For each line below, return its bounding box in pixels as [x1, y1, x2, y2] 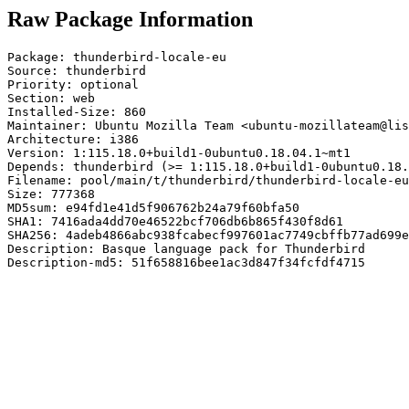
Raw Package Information [7, 7, 253, 31]
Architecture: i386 [7, 131, 139, 146]
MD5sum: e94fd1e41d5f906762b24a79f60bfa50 [7, 200, 299, 215]
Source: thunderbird [7, 63, 146, 78]
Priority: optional [7, 77, 139, 91]
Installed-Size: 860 [7, 104, 146, 119]
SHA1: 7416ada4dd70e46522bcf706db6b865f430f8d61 [7, 214, 343, 228]
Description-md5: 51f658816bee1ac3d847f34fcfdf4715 [7, 255, 365, 269]
